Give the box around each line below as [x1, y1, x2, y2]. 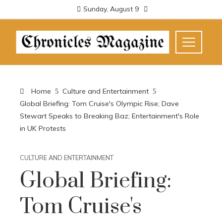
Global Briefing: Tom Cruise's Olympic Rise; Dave [20, 99, 179, 108]
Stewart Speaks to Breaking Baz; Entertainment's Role [20, 111, 199, 120]
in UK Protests [20, 124, 66, 133]
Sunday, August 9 [83, 4, 139, 13]
